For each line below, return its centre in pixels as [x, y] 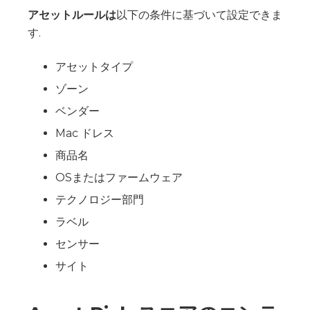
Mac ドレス [85, 133]
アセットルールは [72, 15]
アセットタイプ [94, 66]
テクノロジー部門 [100, 199]
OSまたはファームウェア [119, 177]
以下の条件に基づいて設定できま [199, 15]
